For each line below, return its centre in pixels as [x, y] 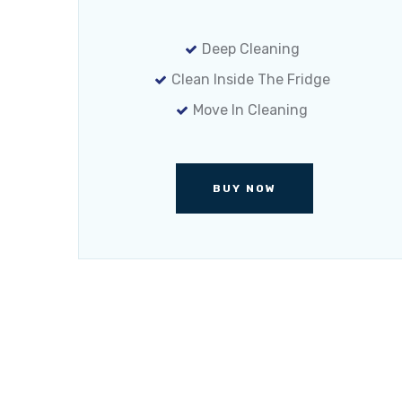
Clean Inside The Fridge [250, 79]
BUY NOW [244, 188]
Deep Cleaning [250, 49]
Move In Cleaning [250, 110]
